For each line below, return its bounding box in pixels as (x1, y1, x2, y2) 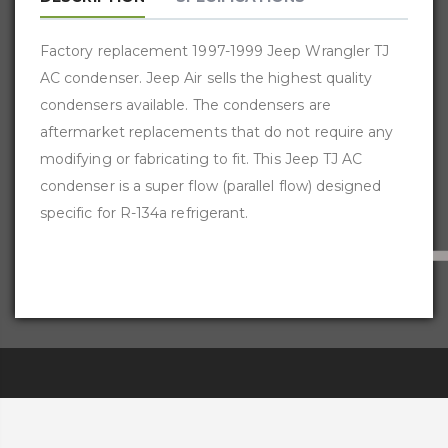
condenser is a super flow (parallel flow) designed (40, 177, 382, 196)
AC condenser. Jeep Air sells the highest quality (40, 69, 373, 88)
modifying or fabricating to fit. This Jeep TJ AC (40, 150, 363, 169)
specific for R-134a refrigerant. (40, 204, 249, 223)
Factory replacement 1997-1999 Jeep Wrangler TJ (40, 42, 390, 61)
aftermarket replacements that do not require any (40, 123, 394, 142)
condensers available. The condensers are (40, 96, 331, 115)
